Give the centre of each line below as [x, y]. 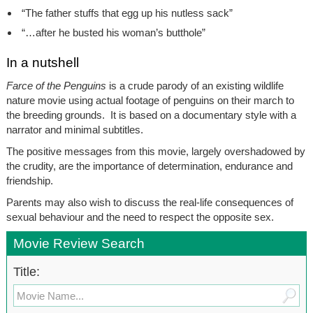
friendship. [29, 181]
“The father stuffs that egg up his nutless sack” [125, 13]
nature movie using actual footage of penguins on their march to [150, 101]
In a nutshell [42, 63]
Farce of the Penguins [57, 86]
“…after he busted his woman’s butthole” [112, 33]
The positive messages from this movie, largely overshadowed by [155, 152]
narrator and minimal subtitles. [74, 130]
